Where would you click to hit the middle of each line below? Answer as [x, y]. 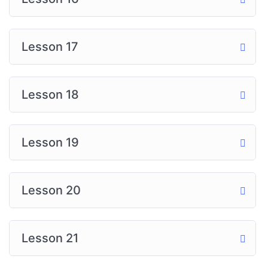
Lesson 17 [50, 47]
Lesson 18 [50, 95]
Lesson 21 [50, 238]
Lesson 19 [50, 142]
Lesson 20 [51, 190]
